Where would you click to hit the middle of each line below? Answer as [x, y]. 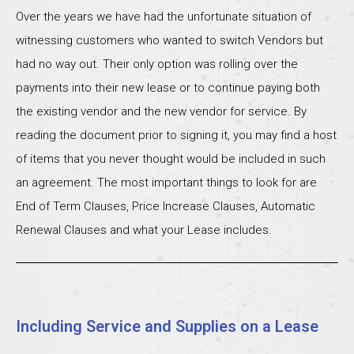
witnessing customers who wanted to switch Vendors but [169, 40]
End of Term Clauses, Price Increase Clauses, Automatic [166, 206]
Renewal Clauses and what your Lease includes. [144, 230]
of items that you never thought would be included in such [171, 158]
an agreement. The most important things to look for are [166, 182]
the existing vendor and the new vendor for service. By [161, 111]
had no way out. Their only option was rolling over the [157, 64]
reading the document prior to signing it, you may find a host [176, 135]
